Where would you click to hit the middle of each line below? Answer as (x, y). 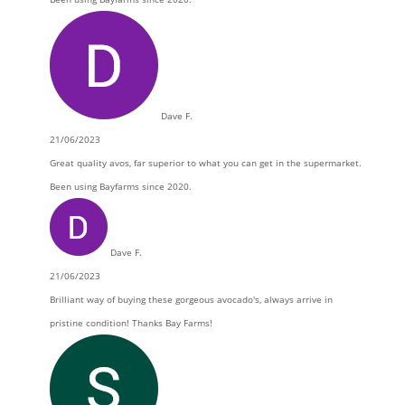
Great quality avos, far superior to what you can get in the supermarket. (205, 163)
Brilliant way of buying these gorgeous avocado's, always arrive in (191, 299)
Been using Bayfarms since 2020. (120, 186)
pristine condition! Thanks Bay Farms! (131, 323)
